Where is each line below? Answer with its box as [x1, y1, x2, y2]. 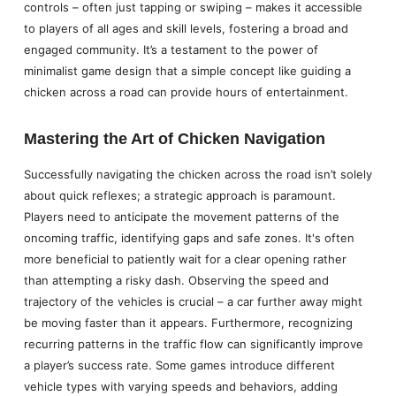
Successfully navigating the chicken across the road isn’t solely [23, 167, 372, 182]
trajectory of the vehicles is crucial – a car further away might [23, 294, 362, 309]
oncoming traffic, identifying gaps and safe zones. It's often [23, 231, 354, 246]
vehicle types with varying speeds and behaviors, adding [23, 379, 338, 394]
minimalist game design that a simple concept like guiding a [23, 64, 351, 79]
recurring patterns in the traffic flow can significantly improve [23, 337, 363, 352]
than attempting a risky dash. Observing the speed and [23, 273, 329, 288]
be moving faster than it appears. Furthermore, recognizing [23, 316, 353, 331]
